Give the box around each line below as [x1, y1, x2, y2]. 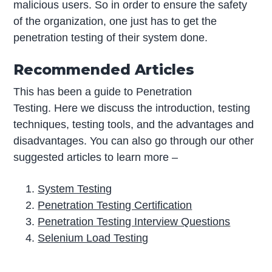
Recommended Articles [13, 60, 195, 78]
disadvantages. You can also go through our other [13, 134, 254, 147]
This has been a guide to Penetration [13, 85, 192, 98]
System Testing [38, 182, 112, 195]
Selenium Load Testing [38, 231, 149, 244]
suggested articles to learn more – [13, 151, 178, 163]
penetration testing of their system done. [13, 31, 208, 44]
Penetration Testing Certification [38, 199, 192, 211]
